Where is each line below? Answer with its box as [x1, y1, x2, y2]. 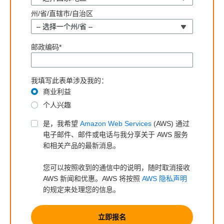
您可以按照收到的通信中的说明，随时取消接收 [43, 163, 190, 172]
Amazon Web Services [80, 119, 151, 128]
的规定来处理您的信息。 [43, 185, 120, 194]
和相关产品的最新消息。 [43, 141, 122, 150]
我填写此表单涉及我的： [31, 76, 108, 85]
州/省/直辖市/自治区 [31, 9, 93, 18]
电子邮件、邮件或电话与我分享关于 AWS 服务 [43, 130, 188, 139]
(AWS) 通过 [151, 119, 189, 128]
